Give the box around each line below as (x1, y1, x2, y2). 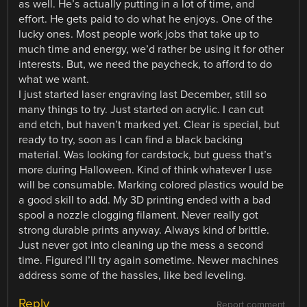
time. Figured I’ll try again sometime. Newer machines (19, 254, 280, 268)
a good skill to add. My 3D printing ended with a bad (19, 193, 271, 208)
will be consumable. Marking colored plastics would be (19, 178, 284, 193)
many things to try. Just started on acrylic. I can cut (19, 103, 265, 117)
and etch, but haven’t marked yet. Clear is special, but (19, 118, 280, 132)
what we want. (19, 73, 90, 87)
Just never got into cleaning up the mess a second (19, 238, 264, 253)
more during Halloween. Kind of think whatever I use (19, 163, 273, 177)
